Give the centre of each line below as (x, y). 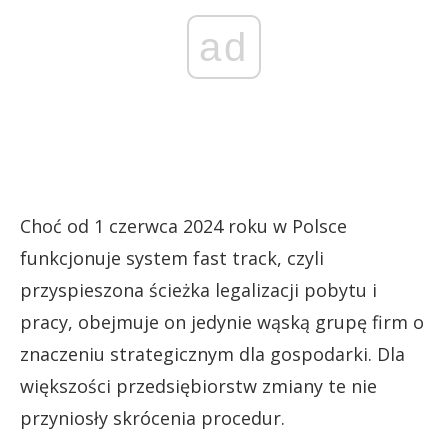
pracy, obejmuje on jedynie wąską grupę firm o (222, 321)
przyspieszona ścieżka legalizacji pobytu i (198, 289)
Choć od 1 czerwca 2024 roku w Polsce (183, 225)
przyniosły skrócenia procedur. (152, 417)
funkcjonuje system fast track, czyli (172, 257)
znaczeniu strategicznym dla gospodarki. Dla (212, 353)
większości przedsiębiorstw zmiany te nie (198, 385)
